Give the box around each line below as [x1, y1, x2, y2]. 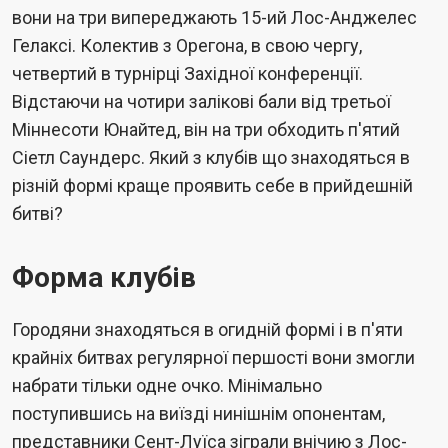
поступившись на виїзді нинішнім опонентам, [12, 402, 385, 424]
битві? [12, 202, 63, 224]
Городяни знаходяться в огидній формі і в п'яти [12, 318, 403, 340]
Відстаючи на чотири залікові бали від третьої [12, 90, 391, 112]
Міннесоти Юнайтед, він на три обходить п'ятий [12, 118, 400, 140]
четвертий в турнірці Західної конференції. [12, 62, 363, 84]
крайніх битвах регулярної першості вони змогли [12, 346, 415, 368]
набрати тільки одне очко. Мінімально [12, 374, 322, 396]
